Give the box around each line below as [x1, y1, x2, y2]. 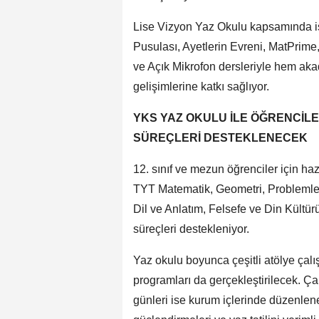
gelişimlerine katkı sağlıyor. [133, 80, 269, 93]
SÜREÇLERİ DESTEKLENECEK [133, 131, 308, 144]
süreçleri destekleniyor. [133, 222, 249, 235]
